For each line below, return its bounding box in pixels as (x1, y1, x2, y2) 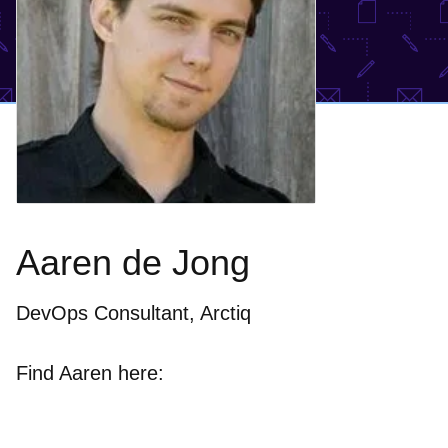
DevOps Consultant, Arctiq (16, 302, 251, 324)
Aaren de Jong (16, 242, 250, 283)
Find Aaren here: (16, 362, 164, 384)
